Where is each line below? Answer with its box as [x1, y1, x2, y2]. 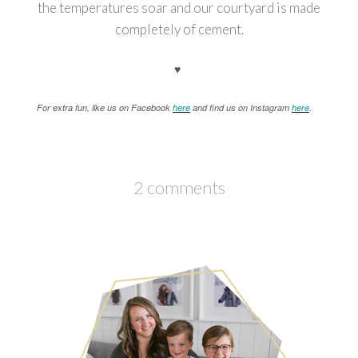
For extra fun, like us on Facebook [37, 101, 173, 113]
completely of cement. [114, 21, 244, 38]
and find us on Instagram [190, 101, 292, 113]
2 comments [133, 176, 225, 198]
